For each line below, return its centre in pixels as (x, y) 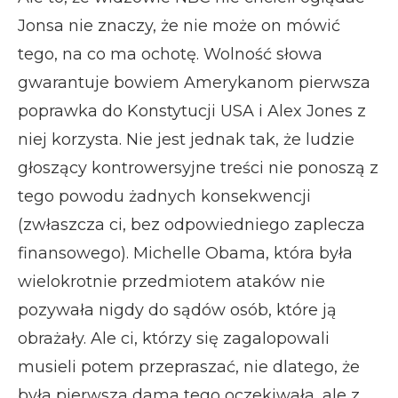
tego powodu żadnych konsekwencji (164, 196)
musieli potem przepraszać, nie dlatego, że (189, 366)
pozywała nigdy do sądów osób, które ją (177, 310)
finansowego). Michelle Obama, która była (185, 253)
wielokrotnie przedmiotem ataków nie (171, 281)
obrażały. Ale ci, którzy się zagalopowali (174, 338)
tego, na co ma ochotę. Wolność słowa (170, 54)
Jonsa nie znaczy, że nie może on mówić (179, 25)
